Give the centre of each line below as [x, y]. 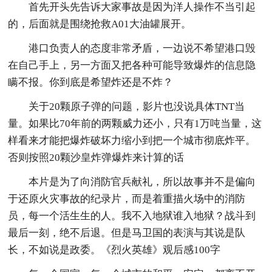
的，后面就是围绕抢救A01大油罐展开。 [100, 24]
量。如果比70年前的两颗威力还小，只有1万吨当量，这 [135, 123]
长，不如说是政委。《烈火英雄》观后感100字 [114, 250]
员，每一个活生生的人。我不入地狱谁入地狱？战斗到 [132, 216]
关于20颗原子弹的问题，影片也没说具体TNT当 [137, 106]
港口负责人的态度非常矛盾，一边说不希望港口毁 [142, 48]
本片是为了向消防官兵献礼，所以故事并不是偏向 [142, 182]
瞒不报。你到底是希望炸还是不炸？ [91, 82]
